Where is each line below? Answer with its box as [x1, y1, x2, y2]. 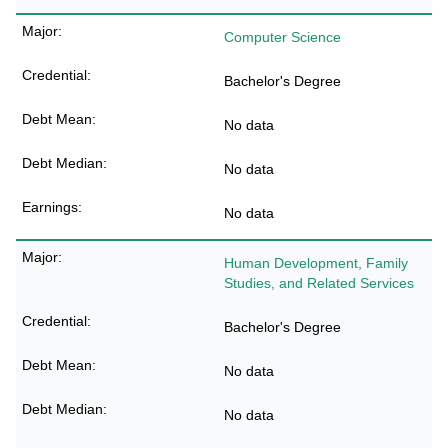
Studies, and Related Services [224, 275, 414, 291]
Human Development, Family [224, 255, 408, 271]
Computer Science [224, 29, 341, 45]
